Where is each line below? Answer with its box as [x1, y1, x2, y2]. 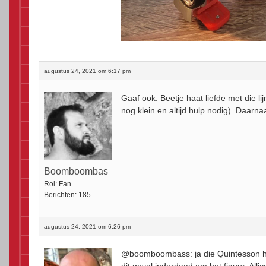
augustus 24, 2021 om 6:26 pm [44, 223, 131, 230]
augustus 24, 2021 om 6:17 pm [44, 68, 131, 75]
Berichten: [44, 191, 77, 199]
